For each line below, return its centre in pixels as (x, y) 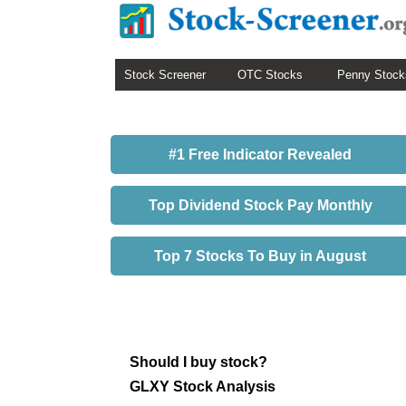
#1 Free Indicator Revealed (260, 155)
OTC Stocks (270, 75)
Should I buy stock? (198, 362)
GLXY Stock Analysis (203, 386)
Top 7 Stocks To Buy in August (260, 256)
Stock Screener (165, 75)
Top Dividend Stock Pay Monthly (260, 205)
